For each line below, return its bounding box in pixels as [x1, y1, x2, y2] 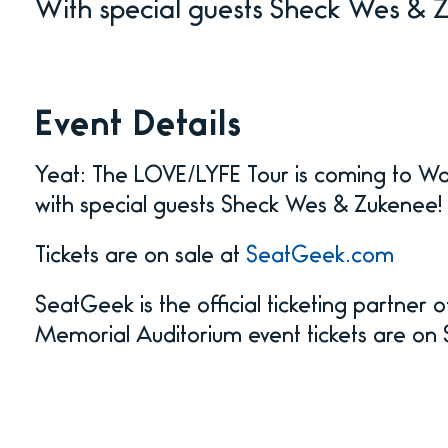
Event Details [34, 113, 242, 144]
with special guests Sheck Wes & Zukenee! [34, 198, 442, 218]
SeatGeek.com [245, 248, 394, 268]
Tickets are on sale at [34, 248, 246, 268]
